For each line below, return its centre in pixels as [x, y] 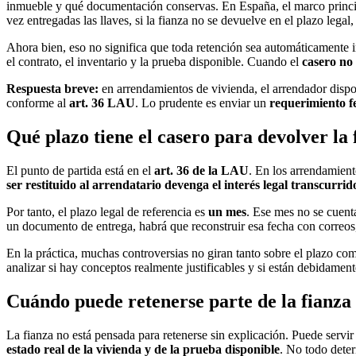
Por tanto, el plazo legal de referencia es [107, 211]
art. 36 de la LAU [201, 170]
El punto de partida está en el [80, 170]
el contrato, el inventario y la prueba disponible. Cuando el [154, 62]
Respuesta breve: [52, 89]
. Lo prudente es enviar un [202, 103]
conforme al [38, 103]
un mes [227, 211]
